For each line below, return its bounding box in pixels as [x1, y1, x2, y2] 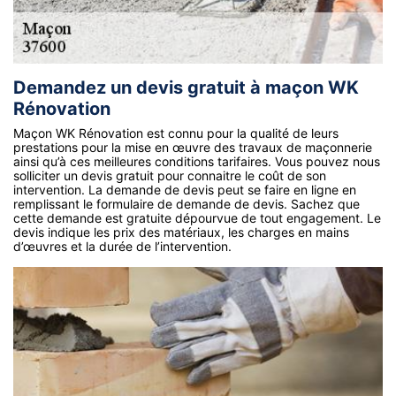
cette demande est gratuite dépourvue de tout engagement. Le [13, 209, 381, 225]
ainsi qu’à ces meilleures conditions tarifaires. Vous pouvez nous [13, 153, 380, 169]
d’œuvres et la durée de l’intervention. [13, 238, 232, 254]
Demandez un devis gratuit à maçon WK [13, 76, 359, 98]
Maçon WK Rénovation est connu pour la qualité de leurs [13, 125, 339, 141]
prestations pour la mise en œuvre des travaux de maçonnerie [13, 139, 372, 155]
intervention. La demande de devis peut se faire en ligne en [13, 181, 356, 197]
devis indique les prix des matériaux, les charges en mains [13, 224, 349, 240]
